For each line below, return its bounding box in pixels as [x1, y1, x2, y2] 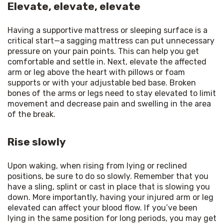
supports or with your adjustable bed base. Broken [7, 77, 196, 87]
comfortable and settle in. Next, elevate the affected [7, 56, 206, 66]
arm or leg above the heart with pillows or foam [7, 67, 185, 77]
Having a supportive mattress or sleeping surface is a [7, 25, 207, 35]
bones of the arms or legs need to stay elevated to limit [7, 88, 216, 98]
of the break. [7, 109, 55, 119]
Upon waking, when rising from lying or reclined [7, 160, 187, 170]
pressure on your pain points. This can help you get [7, 46, 199, 56]
